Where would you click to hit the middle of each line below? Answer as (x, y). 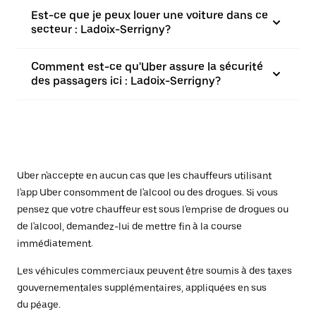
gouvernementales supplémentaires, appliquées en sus (142, 288)
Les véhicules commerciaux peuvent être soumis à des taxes (154, 271)
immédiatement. (55, 244)
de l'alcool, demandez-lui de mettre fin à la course (129, 227)
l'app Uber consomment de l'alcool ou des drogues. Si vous (147, 193)
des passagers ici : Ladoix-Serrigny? (126, 81)
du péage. (39, 305)
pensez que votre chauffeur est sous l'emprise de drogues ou (153, 210)
